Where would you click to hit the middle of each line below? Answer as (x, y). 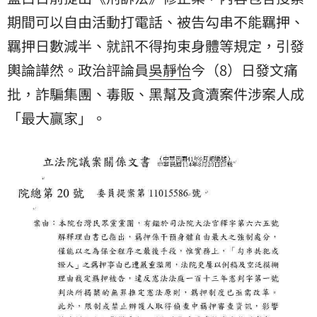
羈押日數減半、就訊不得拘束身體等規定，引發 (156, 45)
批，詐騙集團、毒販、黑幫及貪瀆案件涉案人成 (156, 93)
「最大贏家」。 (57, 117)
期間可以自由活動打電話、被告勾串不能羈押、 (156, 21)
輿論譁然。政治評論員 (78, 69)
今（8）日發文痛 (244, 69)
